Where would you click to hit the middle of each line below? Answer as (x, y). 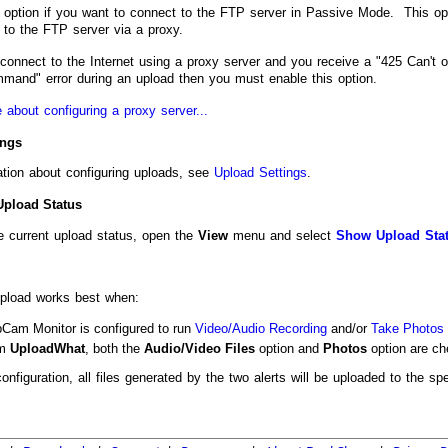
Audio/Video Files (199, 348)
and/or (349, 328)
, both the (114, 348)
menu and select (282, 235)
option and (289, 348)
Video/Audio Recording (261, 328)
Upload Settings (260, 173)
